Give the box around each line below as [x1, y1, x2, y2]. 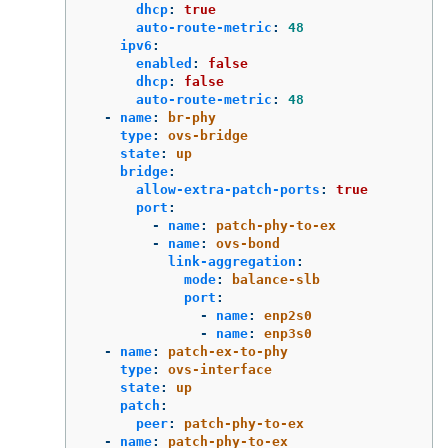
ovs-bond [216, 236, 280, 252]
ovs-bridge [168, 128, 248, 144]
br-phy [168, 110, 216, 126]
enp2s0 [264, 308, 312, 324]
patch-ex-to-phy [168, 344, 288, 360]
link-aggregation [168, 254, 296, 270]
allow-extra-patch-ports [136, 182, 320, 198]
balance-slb [232, 272, 320, 288]
